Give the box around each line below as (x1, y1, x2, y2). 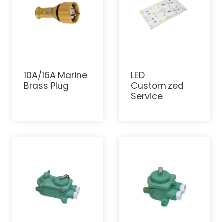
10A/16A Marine (24, 69, 87, 81)
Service (131, 90, 163, 102)
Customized (131, 79, 184, 92)
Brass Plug (24, 79, 69, 92)
